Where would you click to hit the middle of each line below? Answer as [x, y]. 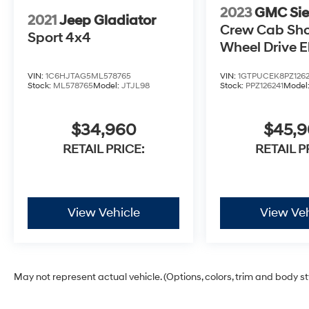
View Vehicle [103, 213]
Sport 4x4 [59, 38]
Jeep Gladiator [108, 21]
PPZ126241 [265, 86]
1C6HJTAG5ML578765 [88, 77]
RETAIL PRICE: [104, 150]
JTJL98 [136, 86]
